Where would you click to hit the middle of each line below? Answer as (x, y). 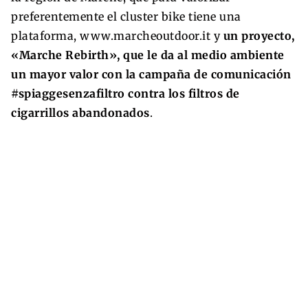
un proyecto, (257, 36)
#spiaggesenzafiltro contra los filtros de (125, 94)
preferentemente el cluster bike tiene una (126, 17)
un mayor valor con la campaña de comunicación (151, 75)
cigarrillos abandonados (80, 113)
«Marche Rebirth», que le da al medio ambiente (148, 55)
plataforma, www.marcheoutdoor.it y (115, 36)
